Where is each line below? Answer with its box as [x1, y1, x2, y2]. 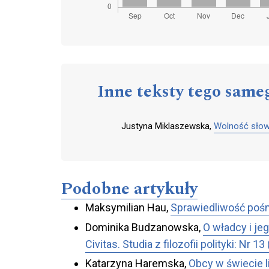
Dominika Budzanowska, [85, 220, 203, 234]
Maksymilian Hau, [85, 201, 171, 214]
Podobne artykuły [61, 176, 198, 202]
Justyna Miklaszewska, [121, 121, 214, 132]
